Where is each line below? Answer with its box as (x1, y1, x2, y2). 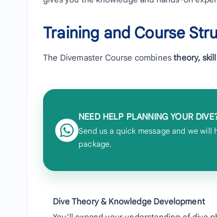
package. (78, 139, 112, 150)
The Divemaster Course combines (43, 53, 174, 63)
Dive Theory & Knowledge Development (53, 197, 205, 207)
